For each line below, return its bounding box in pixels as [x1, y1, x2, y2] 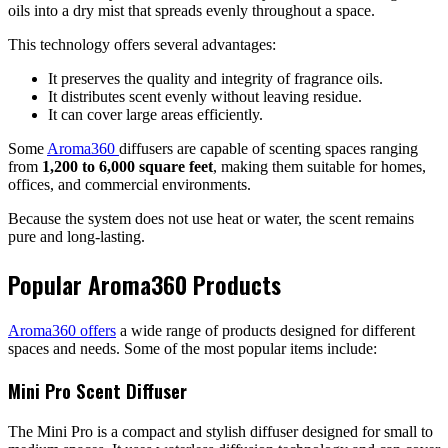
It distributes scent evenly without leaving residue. [48, 88, 362, 106]
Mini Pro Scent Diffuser [8, 376, 187, 404]
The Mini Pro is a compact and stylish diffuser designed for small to [8, 422, 433, 440]
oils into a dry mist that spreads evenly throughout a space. [8, 2, 375, 20]
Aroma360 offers [8, 322, 116, 340]
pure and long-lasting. [8, 228, 145, 246]
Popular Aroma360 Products [8, 266, 281, 303]
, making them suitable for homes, [213, 158, 426, 176]
